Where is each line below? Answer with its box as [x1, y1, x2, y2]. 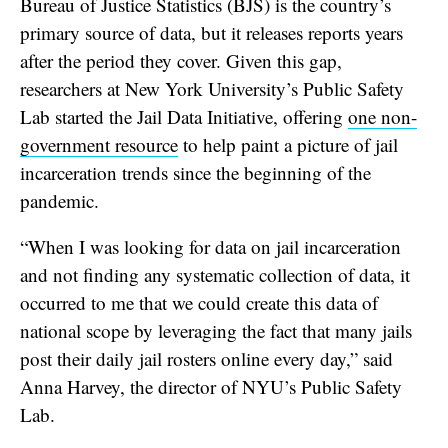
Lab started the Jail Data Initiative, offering [20, 103, 348, 129]
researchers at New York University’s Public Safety [20, 75, 404, 101]
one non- [348, 103, 417, 129]
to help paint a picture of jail [178, 131, 398, 157]
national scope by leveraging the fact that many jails [20, 317, 412, 343]
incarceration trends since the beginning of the [20, 159, 371, 185]
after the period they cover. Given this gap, [20, 47, 342, 73]
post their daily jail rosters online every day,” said [20, 345, 393, 371]
